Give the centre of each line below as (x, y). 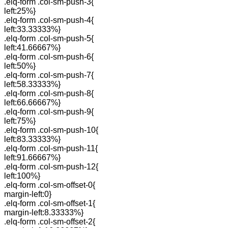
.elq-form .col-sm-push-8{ (49, 93)
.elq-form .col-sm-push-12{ (51, 167)
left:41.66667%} (32, 48)
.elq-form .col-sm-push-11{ (51, 148)
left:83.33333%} (32, 139)
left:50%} (20, 66)
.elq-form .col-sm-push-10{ (51, 130)
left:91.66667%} (32, 158)
